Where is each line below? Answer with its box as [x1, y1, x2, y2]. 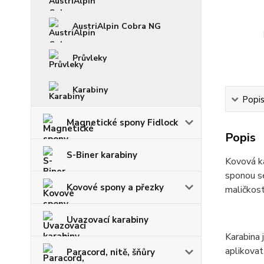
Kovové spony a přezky [67, 181, 164, 193]
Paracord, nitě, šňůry [67, 246, 155, 258]
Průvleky [72, 52, 107, 64]
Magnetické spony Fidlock [67, 117, 178, 128]
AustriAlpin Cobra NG [72, 21, 161, 32]
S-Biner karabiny [67, 149, 137, 161]
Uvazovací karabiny [67, 214, 148, 226]
